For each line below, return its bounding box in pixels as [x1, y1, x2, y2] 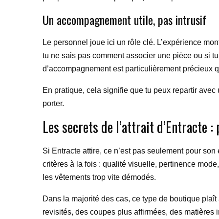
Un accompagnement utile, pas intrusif [43, 11, 206, 28]
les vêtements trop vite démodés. [43, 173, 156, 181]
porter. [43, 99, 64, 108]
